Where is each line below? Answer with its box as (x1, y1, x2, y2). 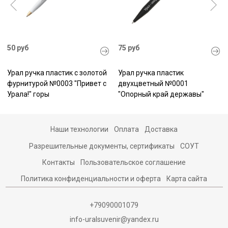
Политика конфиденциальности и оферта (20, 174, 161, 183)
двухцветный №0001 (118, 79, 188, 88)
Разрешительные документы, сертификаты (28, 141, 175, 150)
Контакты (42, 158, 75, 166)
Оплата (114, 125, 139, 134)
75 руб (118, 44, 139, 52)
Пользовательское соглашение (80, 158, 186, 166)
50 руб (7, 44, 28, 52)
